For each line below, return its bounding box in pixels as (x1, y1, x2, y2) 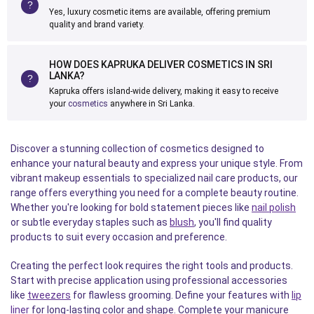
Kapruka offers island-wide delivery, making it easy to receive (49, 86, 278, 96)
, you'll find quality (194, 217, 272, 228)
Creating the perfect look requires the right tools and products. (11, 260, 293, 271)
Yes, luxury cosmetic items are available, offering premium (49, 7, 271, 17)
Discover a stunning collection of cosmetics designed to (11, 143, 264, 154)
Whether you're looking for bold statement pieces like (11, 202, 252, 213)
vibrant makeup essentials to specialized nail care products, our (11, 172, 298, 184)
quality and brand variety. (49, 20, 144, 29)
